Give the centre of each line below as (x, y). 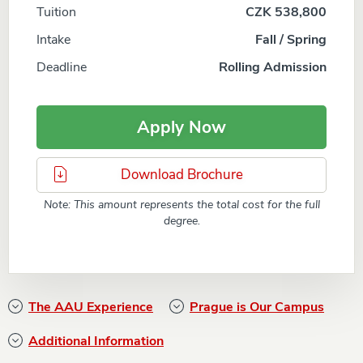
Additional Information (96, 341)
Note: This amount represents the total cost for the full (181, 204)
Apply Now (181, 127)
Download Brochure (181, 174)
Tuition (56, 12)
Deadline (62, 67)
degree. (181, 220)
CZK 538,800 (286, 12)
